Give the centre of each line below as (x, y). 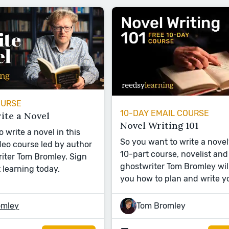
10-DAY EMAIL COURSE (164, 113)
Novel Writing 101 (159, 126)
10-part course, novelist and (174, 154)
